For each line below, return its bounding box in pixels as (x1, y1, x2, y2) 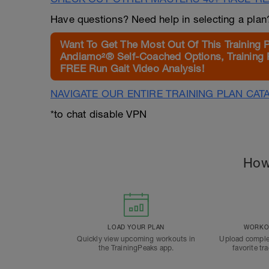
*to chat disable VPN (50, 108, 147, 120)
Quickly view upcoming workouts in (77, 235, 195, 243)
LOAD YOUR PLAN (107, 223, 165, 231)
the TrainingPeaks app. (98, 244, 174, 252)
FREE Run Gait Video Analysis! (60, 62, 204, 74)
